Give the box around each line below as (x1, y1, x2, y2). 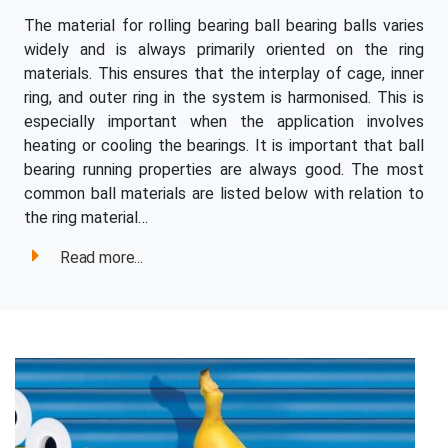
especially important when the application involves (24, 111, 424, 131)
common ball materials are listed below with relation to (24, 183, 424, 203)
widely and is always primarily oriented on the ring (24, 39, 424, 59)
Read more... (59, 247, 143, 267)
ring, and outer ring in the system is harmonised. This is (24, 87, 424, 107)
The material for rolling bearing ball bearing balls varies (24, 15, 424, 35)
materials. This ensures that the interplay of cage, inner (24, 63, 424, 83)
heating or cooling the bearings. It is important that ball (24, 135, 424, 155)
